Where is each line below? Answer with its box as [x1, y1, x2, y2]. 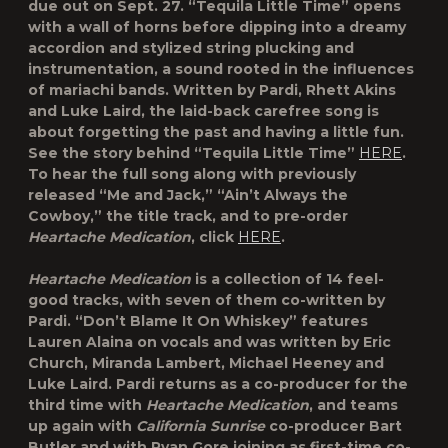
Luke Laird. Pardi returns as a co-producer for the [28, 375, 408, 393]
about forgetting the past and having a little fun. [28, 123, 404, 141]
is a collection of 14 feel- [195, 270, 384, 288]
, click [191, 228, 238, 246]
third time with [28, 396, 142, 414]
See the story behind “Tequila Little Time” [28, 144, 359, 162]
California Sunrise [136, 417, 265, 435]
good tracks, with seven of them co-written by [28, 291, 385, 309]
